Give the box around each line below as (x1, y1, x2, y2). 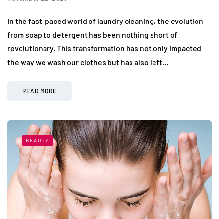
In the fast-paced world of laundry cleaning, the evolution (7, 16, 203, 26)
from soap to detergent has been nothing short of (7, 30, 177, 40)
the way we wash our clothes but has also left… (7, 57, 169, 67)
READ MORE (22, 88, 57, 95)
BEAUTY (26, 137, 49, 144)
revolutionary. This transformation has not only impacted (7, 44, 201, 53)
